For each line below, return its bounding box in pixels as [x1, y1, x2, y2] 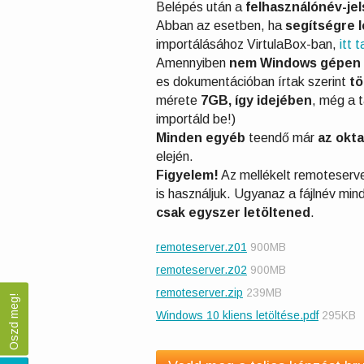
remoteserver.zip [156, 285, 243, 299]
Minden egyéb [156, 130, 245, 145]
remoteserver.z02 [156, 262, 247, 276]
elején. [156, 149, 193, 163]
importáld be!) [156, 111, 236, 126]
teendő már [245, 130, 318, 145]
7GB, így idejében [201, 93, 312, 107]
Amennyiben [156, 55, 229, 70]
